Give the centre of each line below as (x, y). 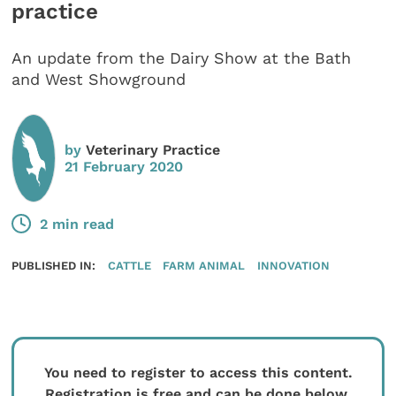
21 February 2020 (124, 166)
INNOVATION (293, 266)
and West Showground (99, 80)
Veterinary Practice (153, 149)
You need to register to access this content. (198, 373)
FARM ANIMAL (204, 266)
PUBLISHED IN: (54, 266)
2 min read (77, 224)
